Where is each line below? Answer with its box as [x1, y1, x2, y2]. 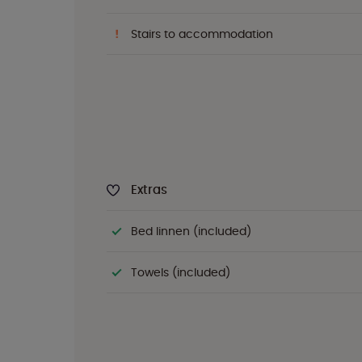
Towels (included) [131, 264, 230, 280]
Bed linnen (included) [131, 223, 251, 239]
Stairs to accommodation [131, 26, 273, 42]
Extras [131, 181, 167, 198]
